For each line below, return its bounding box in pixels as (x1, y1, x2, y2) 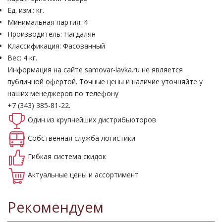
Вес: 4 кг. (7, 53, 37, 63)
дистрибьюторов (98, 115, 156, 125)
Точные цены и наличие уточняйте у (77, 77, 203, 87)
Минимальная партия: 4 (7, 17, 88, 27)
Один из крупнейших (28, 115, 98, 125)
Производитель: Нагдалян (7, 29, 96, 39)
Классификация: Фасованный (7, 41, 105, 51)
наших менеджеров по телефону (7, 89, 118, 99)
